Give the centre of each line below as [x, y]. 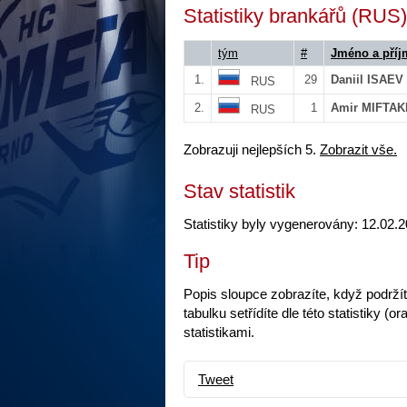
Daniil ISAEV [367, 79]
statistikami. [219, 333]
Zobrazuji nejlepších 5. [252, 150]
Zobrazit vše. [358, 150]
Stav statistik [239, 191]
